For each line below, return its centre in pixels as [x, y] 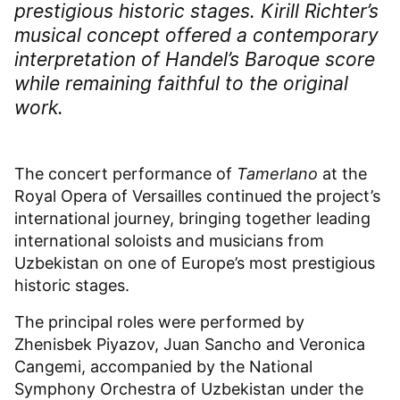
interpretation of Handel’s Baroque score [195, 60]
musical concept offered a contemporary [196, 36]
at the [342, 174]
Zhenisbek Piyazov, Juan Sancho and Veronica [190, 345]
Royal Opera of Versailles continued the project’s [197, 196]
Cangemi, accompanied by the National [163, 367]
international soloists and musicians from [169, 241]
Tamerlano [277, 174]
